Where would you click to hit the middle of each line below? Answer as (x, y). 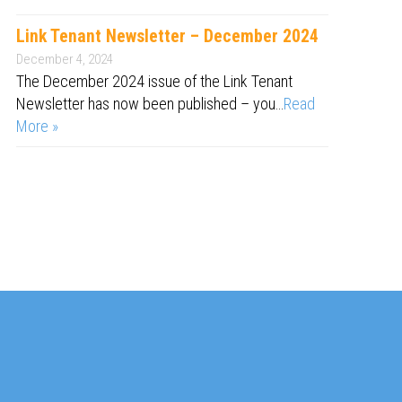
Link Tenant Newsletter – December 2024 (167, 36)
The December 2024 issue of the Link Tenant (154, 81)
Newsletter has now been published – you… (149, 104)
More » (37, 126)
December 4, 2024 (64, 59)
